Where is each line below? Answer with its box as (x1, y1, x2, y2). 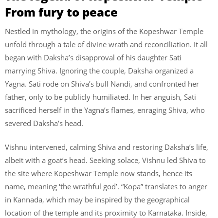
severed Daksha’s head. (5, 118, 83, 128)
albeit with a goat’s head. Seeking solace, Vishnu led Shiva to (5, 155, 206, 165)
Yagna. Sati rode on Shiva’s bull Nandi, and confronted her (5, 78, 199, 89)
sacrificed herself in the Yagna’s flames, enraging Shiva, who (5, 105, 205, 115)
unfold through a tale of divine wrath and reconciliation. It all (5, 39, 208, 49)
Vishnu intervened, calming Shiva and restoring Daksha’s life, (5, 142, 208, 152)
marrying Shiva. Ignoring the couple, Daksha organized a (5, 65, 194, 75)
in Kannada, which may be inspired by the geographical (5, 195, 190, 204)
